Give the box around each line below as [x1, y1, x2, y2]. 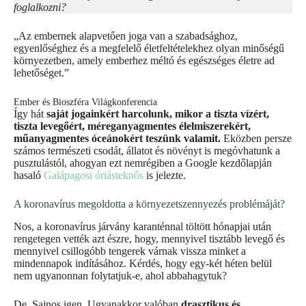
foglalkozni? [14, 1, 66, 14]
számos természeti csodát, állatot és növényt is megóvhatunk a [14, 145, 280, 157]
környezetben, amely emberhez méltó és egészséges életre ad [14, 55, 275, 67]
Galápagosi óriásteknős [44, 169, 143, 182]
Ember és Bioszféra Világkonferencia [14, 97, 157, 108]
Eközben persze [221, 133, 292, 145]
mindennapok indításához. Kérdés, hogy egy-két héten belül [14, 258, 272, 270]
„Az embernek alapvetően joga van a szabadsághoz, [14, 30, 238, 42]
